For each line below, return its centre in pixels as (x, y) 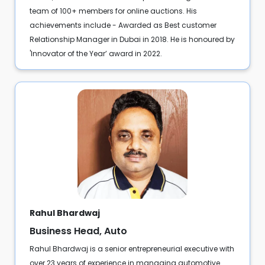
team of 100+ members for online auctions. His (113, 11)
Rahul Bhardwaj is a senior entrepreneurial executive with (132, 248)
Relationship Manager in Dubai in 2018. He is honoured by (132, 39)
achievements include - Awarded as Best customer (123, 25)
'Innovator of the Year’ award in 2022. (96, 53)
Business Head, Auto (78, 231)
